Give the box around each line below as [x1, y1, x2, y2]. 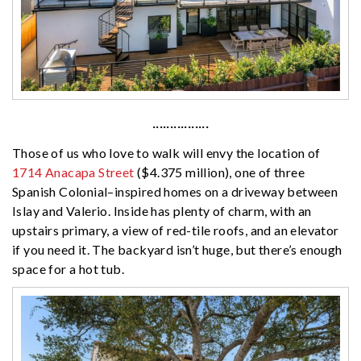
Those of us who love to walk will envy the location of [12, 144, 321, 160]
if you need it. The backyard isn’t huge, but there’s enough [12, 241, 342, 257]
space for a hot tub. [12, 260, 125, 276]
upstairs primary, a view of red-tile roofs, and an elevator [12, 222, 339, 238]
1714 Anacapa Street [12, 164, 135, 180]
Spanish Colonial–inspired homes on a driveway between [12, 183, 338, 199]
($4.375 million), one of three [134, 164, 305, 180]
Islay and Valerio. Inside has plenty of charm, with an [12, 202, 312, 218]
